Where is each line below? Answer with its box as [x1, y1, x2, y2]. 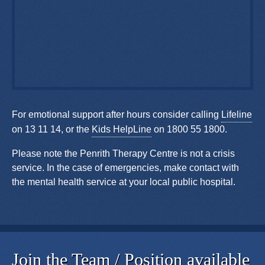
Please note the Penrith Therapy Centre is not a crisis [12, 148, 235, 159]
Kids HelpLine [92, 124, 151, 135]
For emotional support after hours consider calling [12, 109, 221, 120]
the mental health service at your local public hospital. [12, 177, 235, 188]
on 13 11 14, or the [12, 124, 92, 135]
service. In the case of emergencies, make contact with [12, 163, 239, 173]
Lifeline [221, 109, 252, 120]
